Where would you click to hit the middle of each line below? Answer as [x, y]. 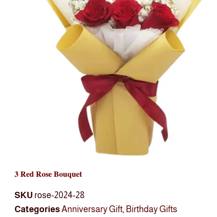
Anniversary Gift [92, 209]
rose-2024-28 [60, 195]
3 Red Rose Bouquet [48, 174]
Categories [37, 209]
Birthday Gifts [152, 209]
